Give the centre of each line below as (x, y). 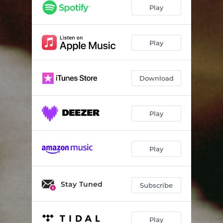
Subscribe (156, 185)
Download (156, 78)
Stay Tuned (82, 184)
